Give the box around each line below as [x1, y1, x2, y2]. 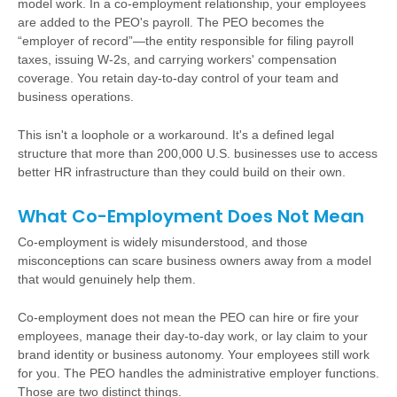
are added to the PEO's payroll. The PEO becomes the [18, 15, 324, 29]
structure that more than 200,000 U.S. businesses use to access [18, 146, 378, 160]
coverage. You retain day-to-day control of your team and [18, 71, 339, 85]
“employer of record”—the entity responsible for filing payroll [18, 34, 354, 48]
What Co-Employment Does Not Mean [18, 204, 364, 229]
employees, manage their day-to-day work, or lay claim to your [18, 329, 368, 343]
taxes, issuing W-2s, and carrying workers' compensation [18, 52, 337, 66]
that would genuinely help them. [18, 272, 196, 286]
